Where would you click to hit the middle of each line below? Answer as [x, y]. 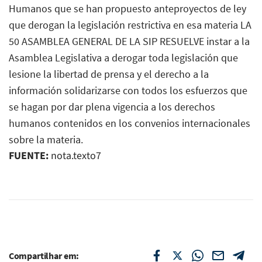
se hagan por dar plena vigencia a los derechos [112, 106]
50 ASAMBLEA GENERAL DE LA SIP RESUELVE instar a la [129, 41]
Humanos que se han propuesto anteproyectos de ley [127, 8]
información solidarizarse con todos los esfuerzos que [128, 90]
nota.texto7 [75, 156]
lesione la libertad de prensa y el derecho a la [109, 74]
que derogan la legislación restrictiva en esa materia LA [130, 25]
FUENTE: [29, 156]
